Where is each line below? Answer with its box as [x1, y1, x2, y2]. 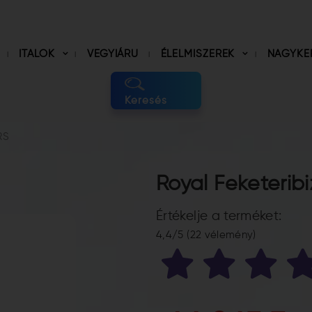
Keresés [125, 95, 167, 106]
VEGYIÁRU [86, 49, 141, 59]
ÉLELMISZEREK [160, 49, 239, 59]
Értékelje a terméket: [156, 209, 282, 223]
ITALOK [19, 49, 58, 59]
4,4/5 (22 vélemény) [156, 229, 256, 240]
